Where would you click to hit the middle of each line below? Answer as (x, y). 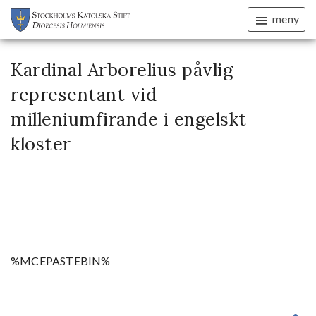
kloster (41, 144)
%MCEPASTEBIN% (61, 261)
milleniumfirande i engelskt (129, 119)
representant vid (84, 94)
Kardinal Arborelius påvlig (122, 69)
